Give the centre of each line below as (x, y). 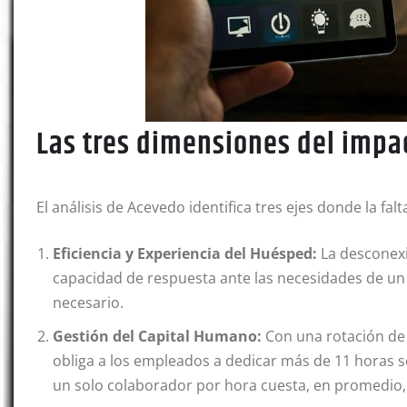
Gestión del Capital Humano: (157, 337)
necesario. (88, 303)
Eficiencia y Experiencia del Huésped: (185, 254)
